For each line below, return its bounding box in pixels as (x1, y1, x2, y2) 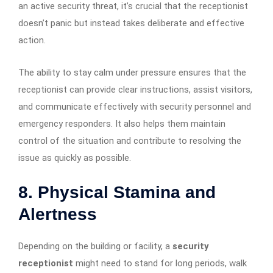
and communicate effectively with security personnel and (18, 101, 251, 112)
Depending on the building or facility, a (18, 240, 172, 252)
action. (18, 34, 46, 46)
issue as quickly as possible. (18, 152, 131, 163)
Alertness (18, 204, 97, 224)
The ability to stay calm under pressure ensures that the (18, 66, 246, 78)
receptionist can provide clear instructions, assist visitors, (18, 83, 252, 95)
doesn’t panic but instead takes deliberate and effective (18, 17, 244, 29)
